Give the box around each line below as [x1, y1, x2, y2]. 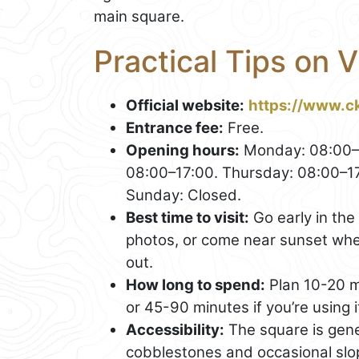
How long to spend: [126, 275, 265, 294]
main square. [94, 6, 184, 26]
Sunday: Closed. [126, 185, 241, 204]
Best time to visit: [126, 208, 249, 227]
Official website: [126, 95, 244, 115]
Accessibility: [126, 320, 224, 339]
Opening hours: [126, 140, 240, 159]
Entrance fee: [126, 118, 224, 137]
